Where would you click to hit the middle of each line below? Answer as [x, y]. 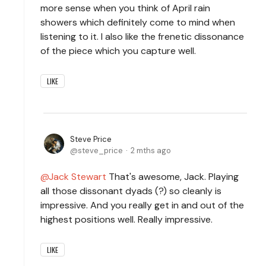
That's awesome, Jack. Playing [172, 176]
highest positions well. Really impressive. [128, 219]
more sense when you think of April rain [125, 8]
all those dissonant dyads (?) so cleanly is [131, 191]
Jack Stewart [77, 176]
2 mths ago [151, 150]
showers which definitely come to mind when [138, 22]
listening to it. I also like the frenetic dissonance [142, 36]
